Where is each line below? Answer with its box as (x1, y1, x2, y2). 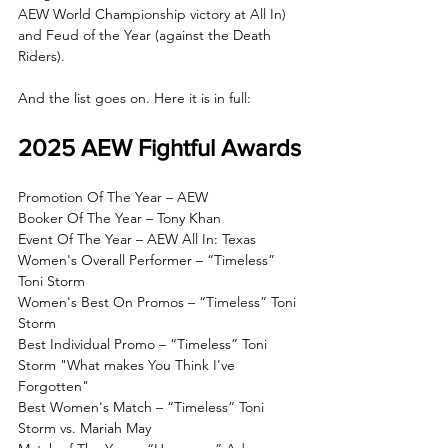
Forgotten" (18, 376, 89, 395)
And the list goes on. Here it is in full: (18, 88, 251, 107)
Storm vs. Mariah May (18, 418, 151, 437)
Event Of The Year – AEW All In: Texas (18, 229, 256, 248)
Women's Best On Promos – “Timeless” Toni (18, 292, 300, 311)
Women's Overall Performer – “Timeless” (18, 250, 279, 269)
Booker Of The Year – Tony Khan (18, 208, 221, 227)
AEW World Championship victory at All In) (18, 4, 290, 23)
